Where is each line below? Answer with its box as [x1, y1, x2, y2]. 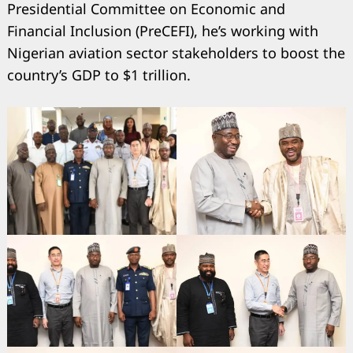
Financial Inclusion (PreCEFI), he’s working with [7, 20, 318, 40]
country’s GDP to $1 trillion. [7, 65, 191, 84]
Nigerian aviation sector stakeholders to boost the [7, 43, 345, 62]
